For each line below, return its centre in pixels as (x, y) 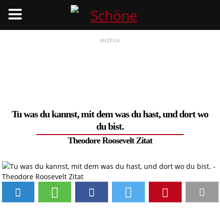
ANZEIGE (110, 40)
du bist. (110, 126)
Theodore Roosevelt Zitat (110, 140)
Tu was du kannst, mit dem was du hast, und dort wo (110, 114)
